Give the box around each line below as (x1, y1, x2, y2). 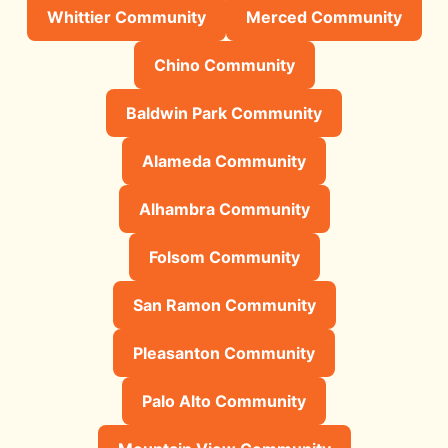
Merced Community (245, 6, 402, 27)
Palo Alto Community (142, 390, 306, 411)
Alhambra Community (138, 198, 310, 219)
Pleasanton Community (133, 342, 315, 363)
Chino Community (153, 54, 295, 75)
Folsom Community (148, 246, 300, 267)
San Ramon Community (132, 294, 316, 315)
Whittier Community (46, 6, 206, 27)
